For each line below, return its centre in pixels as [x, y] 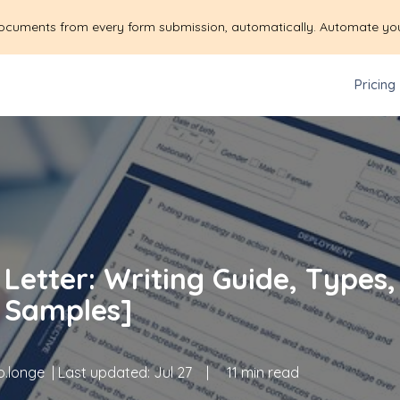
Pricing [375, 85]
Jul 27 [173, 372]
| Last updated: [101, 372]
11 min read [263, 372]
